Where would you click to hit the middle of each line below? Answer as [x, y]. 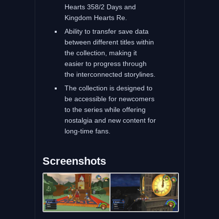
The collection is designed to [108, 88]
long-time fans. [87, 131]
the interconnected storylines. [110, 74]
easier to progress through [105, 63]
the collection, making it [100, 53]
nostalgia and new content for [110, 120]
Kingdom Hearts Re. [96, 17]
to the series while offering [105, 109]
